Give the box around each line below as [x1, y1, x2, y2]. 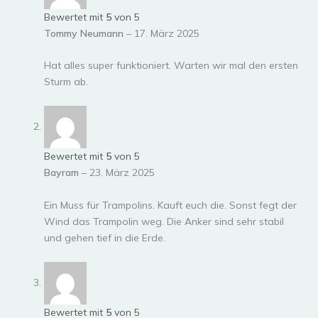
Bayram [44, 166, 82, 180]
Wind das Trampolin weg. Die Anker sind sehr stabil [44, 214, 284, 228]
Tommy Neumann [44, 26, 126, 40]
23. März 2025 [89, 166, 155, 180]
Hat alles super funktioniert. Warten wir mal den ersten [44, 58, 298, 72]
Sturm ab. [44, 75, 88, 88]
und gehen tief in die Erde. [44, 231, 165, 244]
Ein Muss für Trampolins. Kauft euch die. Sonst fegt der [44, 198, 297, 212]
